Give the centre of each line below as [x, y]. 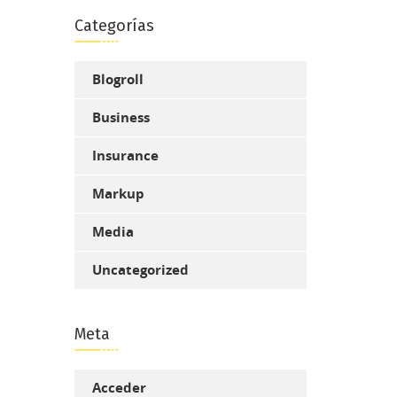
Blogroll [117, 79]
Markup [118, 193]
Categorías [114, 25]
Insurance [125, 155]
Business [121, 117]
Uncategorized [140, 269]
